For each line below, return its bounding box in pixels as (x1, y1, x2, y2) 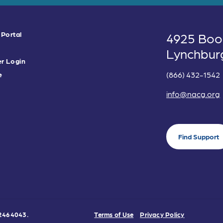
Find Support (178, 132, 219, 140)
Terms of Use (94, 211, 134, 218)
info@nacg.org (166, 89, 220, 99)
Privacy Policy (140, 211, 185, 218)
